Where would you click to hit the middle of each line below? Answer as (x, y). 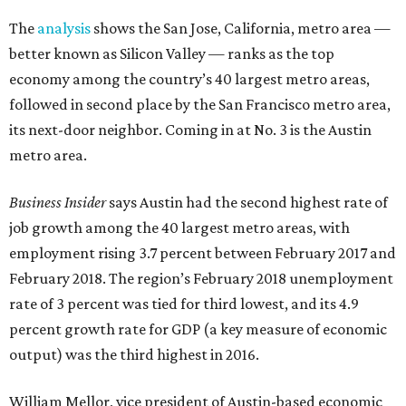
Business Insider (58, 202)
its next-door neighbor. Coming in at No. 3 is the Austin (190, 130)
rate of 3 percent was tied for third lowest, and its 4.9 (184, 304)
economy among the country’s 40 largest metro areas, (189, 79)
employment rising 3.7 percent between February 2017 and (203, 253)
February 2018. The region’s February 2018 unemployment (201, 278)
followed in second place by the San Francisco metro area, (200, 104)
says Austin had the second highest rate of (247, 202)
